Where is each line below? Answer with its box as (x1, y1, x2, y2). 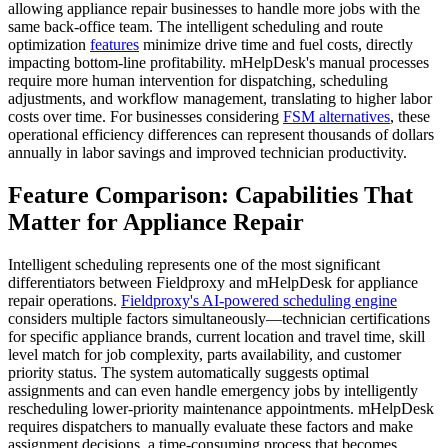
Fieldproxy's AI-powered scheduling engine (121, 291, 397, 309)
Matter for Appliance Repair (8, 208, 304, 235)
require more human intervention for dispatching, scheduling (8, 71, 388, 89)
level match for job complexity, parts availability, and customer (8, 345, 401, 363)
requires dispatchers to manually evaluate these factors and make (8, 417, 413, 435)
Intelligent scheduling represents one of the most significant (8, 255, 380, 273)
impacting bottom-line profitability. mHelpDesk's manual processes (8, 53, 429, 71)
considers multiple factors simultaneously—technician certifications (8, 309, 430, 327)
